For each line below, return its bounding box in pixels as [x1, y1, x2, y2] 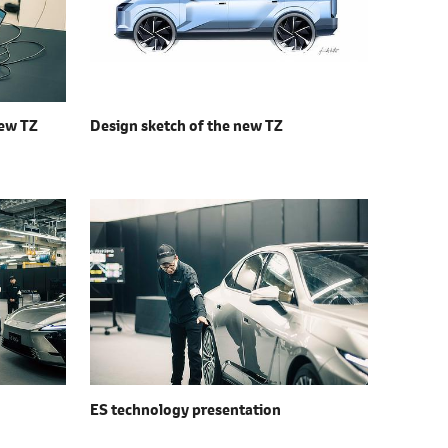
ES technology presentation [90, 398, 281, 420]
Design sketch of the [90, 115, 233, 137]
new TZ [233, 115, 283, 137]
